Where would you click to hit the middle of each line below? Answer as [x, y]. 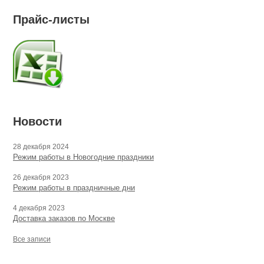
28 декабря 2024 [41, 147]
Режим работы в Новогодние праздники [83, 157]
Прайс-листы [51, 19]
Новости [37, 121]
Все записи [32, 239]
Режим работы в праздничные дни [74, 188]
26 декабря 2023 [41, 177]
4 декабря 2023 [39, 208]
